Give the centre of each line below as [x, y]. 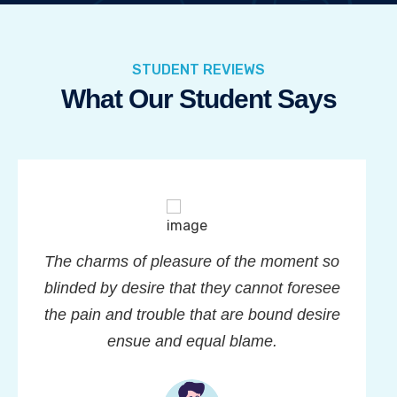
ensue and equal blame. [192, 342]
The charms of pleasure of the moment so [192, 262]
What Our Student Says [198, 99]
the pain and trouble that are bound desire [192, 315]
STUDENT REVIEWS [198, 70]
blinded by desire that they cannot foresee [192, 288]
